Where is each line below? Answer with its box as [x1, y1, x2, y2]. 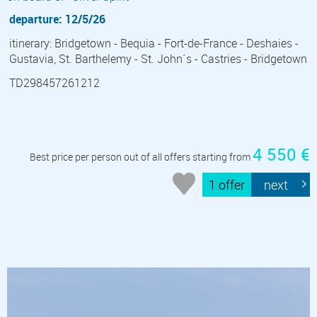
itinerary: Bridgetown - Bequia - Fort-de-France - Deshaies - [9, 35, 299, 51]
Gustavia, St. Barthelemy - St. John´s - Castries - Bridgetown [9, 50, 307, 67]
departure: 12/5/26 [9, 11, 105, 27]
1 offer [209, 176, 246, 194]
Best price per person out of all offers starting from [30, 149, 253, 163]
